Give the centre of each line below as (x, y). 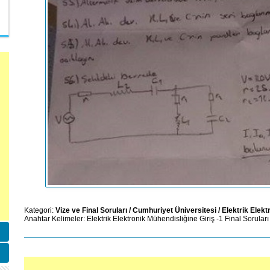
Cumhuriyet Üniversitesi (174, 211)
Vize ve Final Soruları (91, 211)
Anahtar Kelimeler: (55, 219)
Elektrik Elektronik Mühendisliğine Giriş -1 (155, 219)
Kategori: (40, 211)
